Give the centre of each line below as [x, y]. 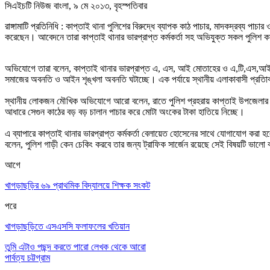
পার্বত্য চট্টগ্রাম [27, 257]
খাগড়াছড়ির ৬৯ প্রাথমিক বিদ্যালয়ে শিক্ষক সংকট [77, 185]
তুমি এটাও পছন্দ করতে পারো [47, 246]
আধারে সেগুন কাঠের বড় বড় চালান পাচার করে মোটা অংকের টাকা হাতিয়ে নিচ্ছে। [125, 111]
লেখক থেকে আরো [118, 246]
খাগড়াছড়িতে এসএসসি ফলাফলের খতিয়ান [67, 226]
